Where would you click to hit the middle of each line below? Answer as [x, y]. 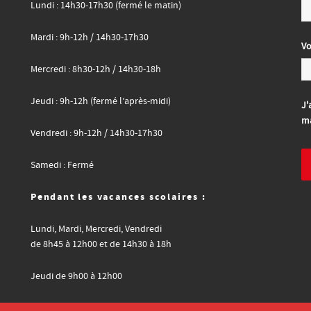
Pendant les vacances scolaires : [118, 197]
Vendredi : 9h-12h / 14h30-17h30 [96, 133]
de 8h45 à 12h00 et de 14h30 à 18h [101, 244]
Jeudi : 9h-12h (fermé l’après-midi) [101, 101]
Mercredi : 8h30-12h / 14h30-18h [96, 69]
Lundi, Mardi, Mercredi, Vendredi [96, 229]
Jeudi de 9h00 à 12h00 [76, 276]
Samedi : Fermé [62, 165]
